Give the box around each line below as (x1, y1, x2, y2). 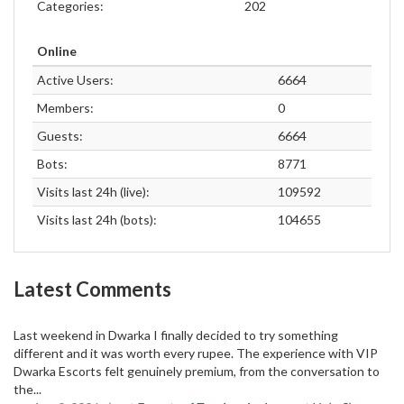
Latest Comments (14, 276, 171, 301)
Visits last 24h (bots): (37, 211, 157, 227)
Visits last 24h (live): (37, 183, 150, 199)
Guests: (37, 127, 83, 143)
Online (37, 42, 77, 59)
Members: (37, 99, 94, 115)
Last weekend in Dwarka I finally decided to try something (14, 326, 338, 343)
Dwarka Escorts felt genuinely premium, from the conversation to (14, 363, 380, 379)
